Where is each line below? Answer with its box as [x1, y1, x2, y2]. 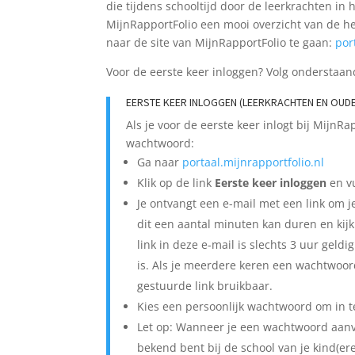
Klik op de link [137, 174, 216, 190]
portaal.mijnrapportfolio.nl [182, 154, 325, 170]
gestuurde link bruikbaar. [137, 277, 273, 293]
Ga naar [137, 154, 183, 170]
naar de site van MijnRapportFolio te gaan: [106, 34, 336, 50]
